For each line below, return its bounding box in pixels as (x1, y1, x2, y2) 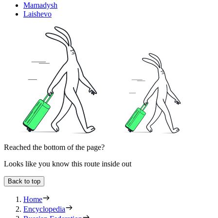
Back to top (8, 177, 40, 185)
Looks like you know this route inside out (4, 159, 131, 168)
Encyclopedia (23, 204, 65, 213)
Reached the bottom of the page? (4, 143, 105, 151)
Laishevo (23, 9, 52, 18)
